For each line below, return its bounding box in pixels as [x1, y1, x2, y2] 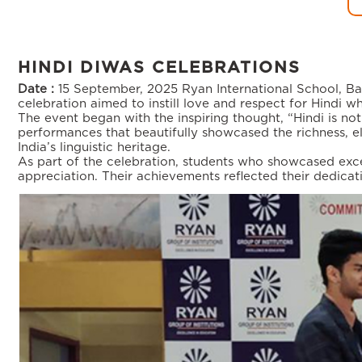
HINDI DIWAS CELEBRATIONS [18, 60, 301, 76]
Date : [18, 83, 54, 95]
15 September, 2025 [54, 83, 182, 95]
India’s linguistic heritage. [18, 141, 170, 154]
